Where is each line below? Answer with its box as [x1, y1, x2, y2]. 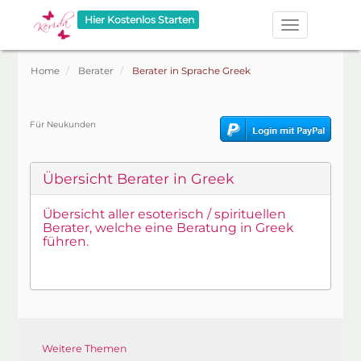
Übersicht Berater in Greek [43, 170, 235, 187]
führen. [43, 234, 89, 249]
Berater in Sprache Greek [132, 65, 251, 77]
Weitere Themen [42, 342, 127, 355]
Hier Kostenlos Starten [82, 14, 195, 27]
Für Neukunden [30, 119, 97, 130]
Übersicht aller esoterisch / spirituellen [43, 206, 287, 222]
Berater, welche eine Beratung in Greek [43, 220, 294, 235]
